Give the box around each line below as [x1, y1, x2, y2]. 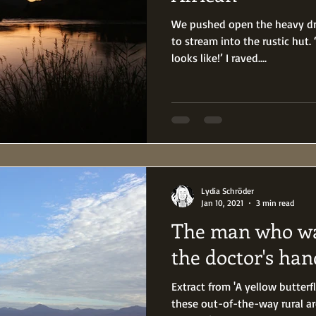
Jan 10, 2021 [201, 197, 243, 208]
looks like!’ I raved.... [171, 50, 267, 65]
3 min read [256, 197, 294, 208]
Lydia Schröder [201, 186, 254, 196]
